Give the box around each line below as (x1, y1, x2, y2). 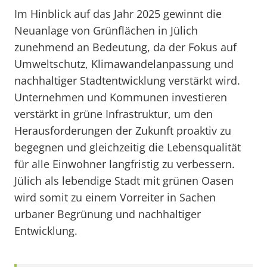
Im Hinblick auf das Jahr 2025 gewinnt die (14, 7, 222, 21)
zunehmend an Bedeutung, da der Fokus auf (14, 40, 237, 54)
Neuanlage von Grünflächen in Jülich (14, 23, 198, 38)
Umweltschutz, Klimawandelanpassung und (14, 57, 234, 71)
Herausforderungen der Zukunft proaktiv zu (14, 123, 231, 138)
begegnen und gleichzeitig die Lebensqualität (14, 140, 241, 154)
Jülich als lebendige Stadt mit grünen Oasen (14, 173, 234, 188)
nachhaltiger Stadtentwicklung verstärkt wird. (14, 73, 240, 88)
